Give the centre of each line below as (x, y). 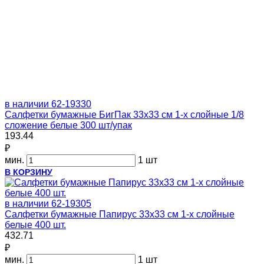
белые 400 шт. (35, 225)
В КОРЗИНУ (29, 172)
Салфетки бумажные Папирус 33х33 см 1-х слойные (120, 214)
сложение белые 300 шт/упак (68, 125)
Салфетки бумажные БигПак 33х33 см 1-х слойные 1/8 (124, 114)
